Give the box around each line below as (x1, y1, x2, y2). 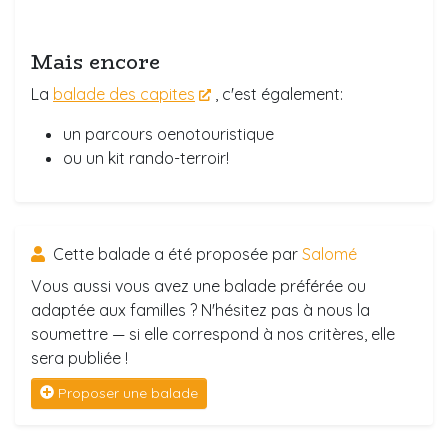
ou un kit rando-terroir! (63, 147, 229, 168)
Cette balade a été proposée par (49, 243, 302, 264)
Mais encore (31, 45, 160, 77)
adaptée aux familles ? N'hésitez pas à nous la (31, 299, 370, 320)
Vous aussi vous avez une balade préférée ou (31, 275, 366, 296)
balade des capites (53, 83, 195, 104)
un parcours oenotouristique (63, 123, 274, 144)
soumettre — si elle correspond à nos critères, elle (31, 323, 395, 344)
